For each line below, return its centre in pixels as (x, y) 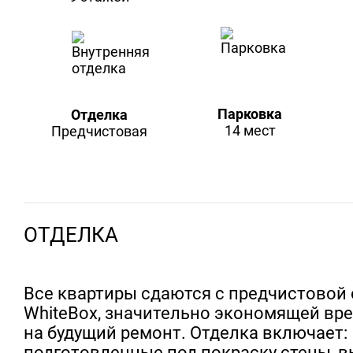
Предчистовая (99, 132)
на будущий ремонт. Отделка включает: (186, 333)
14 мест (250, 131)
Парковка (250, 114)
